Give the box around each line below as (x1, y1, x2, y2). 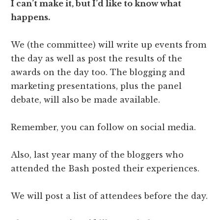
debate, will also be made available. (11, 95, 161, 105)
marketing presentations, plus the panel (11, 81, 182, 91)
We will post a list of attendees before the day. (11, 191, 208, 201)
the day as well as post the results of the (11, 54, 183, 64)
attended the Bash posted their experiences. (11, 164, 200, 174)
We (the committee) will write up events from (11, 40, 207, 50)
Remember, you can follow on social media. (11, 122, 196, 133)
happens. (11, 12, 51, 23)
